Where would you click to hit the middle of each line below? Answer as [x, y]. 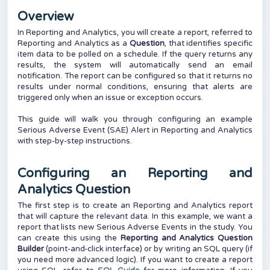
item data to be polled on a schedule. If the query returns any [135, 54]
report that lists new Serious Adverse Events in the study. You [135, 227]
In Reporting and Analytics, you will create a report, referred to [135, 33]
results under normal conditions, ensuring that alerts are [135, 87]
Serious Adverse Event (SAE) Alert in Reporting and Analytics [135, 130]
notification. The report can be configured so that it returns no [135, 76]
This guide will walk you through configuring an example [135, 119]
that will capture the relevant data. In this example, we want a [135, 216]
